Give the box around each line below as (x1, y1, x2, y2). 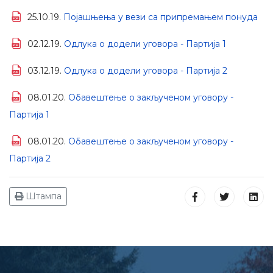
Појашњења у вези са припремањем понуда (63, 12, 258, 23)
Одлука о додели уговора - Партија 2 (64, 65, 227, 76)
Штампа (23, 191, 62, 202)
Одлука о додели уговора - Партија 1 (64, 38, 226, 49)
